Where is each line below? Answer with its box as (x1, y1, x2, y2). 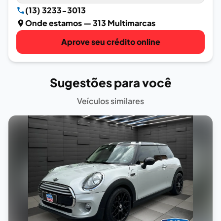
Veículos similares (77, 96, 144, 106)
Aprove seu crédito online (61, 37, 160, 47)
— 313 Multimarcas (82, 18, 155, 28)
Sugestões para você (49, 75, 172, 90)
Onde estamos (25, 18, 82, 28)
